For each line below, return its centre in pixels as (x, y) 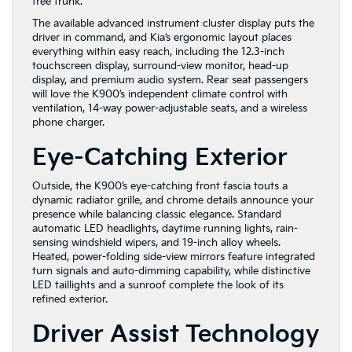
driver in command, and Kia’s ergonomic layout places (162, 38)
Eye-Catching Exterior (160, 158)
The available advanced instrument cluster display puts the (173, 24)
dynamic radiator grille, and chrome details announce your (173, 201)
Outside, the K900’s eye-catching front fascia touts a (160, 187)
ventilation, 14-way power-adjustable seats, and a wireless (170, 109)
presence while (68, 215)
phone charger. (68, 123)
